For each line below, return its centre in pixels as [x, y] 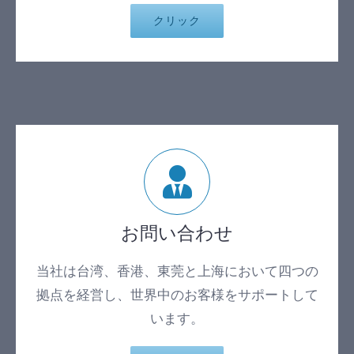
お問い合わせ [177, 233]
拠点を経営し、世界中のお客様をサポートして [177, 295]
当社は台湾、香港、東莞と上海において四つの [177, 271]
